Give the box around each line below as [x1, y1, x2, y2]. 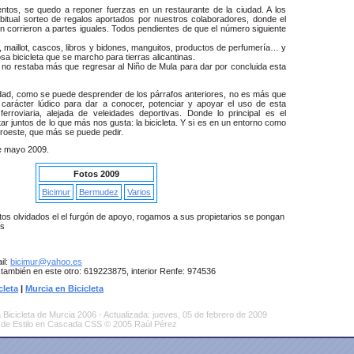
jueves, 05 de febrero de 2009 [153, 310, 267, 320]
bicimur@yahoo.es [10, 256, 82, 266]
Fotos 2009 [73, 168, 119, 179]
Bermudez [79, 186, 119, 197]
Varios [127, 186, 151, 197]
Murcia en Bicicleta [25, 284, 104, 294]
